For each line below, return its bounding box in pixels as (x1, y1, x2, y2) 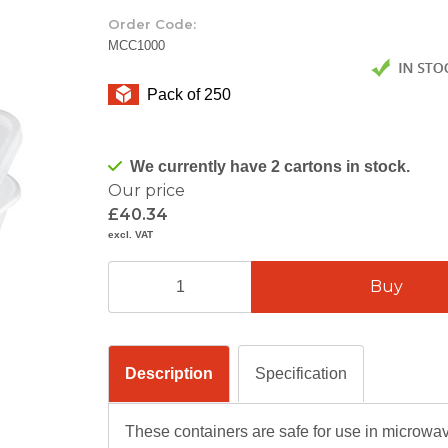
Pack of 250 (147, 85, 231, 103)
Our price (108, 180, 185, 200)
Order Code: (108, 16, 196, 32)
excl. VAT (108, 228, 153, 240)
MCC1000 (108, 38, 165, 53)
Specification (255, 364, 347, 382)
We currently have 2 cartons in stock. (130, 157, 410, 175)
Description (125, 364, 213, 382)
